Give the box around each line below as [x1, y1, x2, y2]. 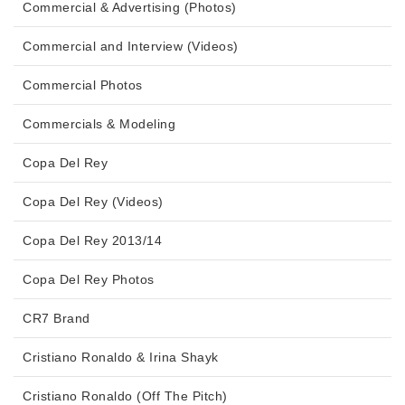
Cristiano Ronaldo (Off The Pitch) [23, 388, 228, 403]
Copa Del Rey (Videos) [23, 193, 164, 209]
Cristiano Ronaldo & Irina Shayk [23, 349, 219, 364]
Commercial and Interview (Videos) [23, 38, 239, 53]
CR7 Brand [23, 310, 90, 325]
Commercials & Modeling [23, 116, 175, 131]
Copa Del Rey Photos [23, 271, 155, 287]
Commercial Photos [23, 77, 143, 92]
